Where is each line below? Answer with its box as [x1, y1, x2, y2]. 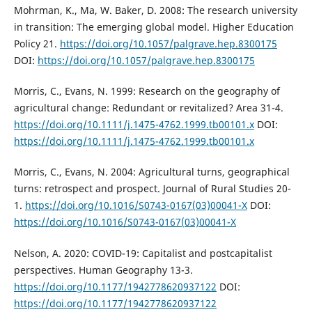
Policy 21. [13, 37, 60, 51]
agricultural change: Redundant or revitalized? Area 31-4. [13, 101, 283, 115]
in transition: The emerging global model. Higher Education [13, 20, 294, 34]
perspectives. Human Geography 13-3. [13, 263, 193, 276]
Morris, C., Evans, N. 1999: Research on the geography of [13, 84, 280, 98]
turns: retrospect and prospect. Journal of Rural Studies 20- [13, 182, 291, 196]
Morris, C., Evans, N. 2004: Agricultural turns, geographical [13, 165, 290, 179]
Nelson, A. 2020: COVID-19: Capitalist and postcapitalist [13, 246, 272, 260]
